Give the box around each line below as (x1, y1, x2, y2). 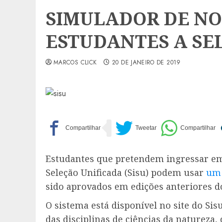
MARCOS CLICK (54, 57, 97, 67)
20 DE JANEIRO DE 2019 (112, 57, 181, 67)
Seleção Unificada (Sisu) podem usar (46, 166, 206, 178)
